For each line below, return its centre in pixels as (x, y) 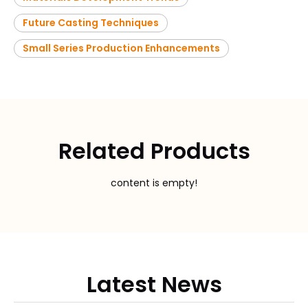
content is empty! (154, 183)
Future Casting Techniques (91, 23)
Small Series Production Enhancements (121, 48)
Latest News (154, 285)
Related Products (154, 151)
